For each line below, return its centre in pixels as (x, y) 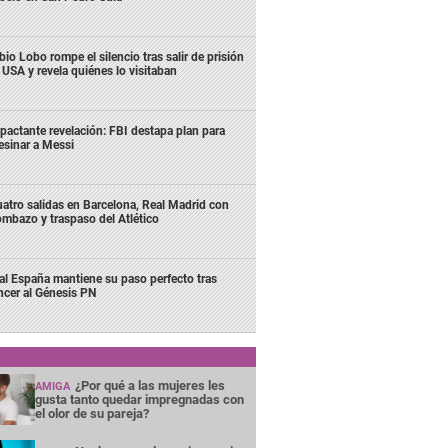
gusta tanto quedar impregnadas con (139, 399)
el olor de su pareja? (91, 413)
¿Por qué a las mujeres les (149, 385)
